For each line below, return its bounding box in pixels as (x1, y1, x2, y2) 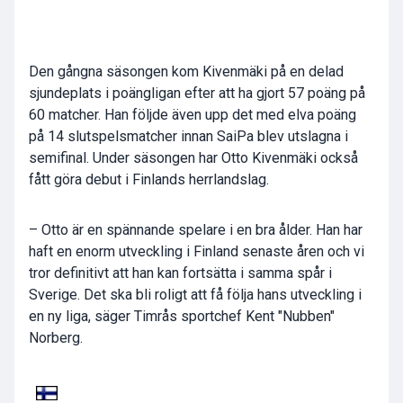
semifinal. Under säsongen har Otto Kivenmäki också (29, 149, 358, 167)
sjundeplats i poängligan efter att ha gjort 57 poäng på (29, 85, 365, 103)
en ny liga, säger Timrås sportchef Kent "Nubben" (29, 308, 335, 326)
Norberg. (29, 329, 83, 347)
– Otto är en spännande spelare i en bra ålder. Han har (29, 221, 363, 239)
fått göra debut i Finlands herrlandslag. (29, 171, 269, 189)
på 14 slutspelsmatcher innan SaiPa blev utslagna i (29, 128, 348, 146)
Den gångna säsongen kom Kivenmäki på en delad (29, 63, 344, 81)
